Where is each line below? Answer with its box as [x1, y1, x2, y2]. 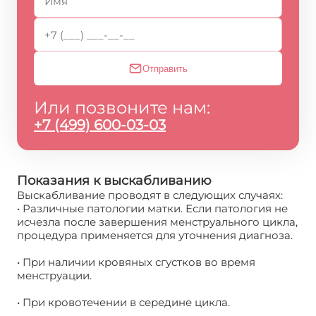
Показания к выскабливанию [17, 172, 212, 188]
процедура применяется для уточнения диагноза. [17, 228, 293, 242]
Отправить [142, 63, 188, 74]
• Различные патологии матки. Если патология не [17, 201, 288, 215]
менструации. [17, 268, 92, 282]
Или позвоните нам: [34, 97, 210, 118]
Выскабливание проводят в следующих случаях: [17, 188, 283, 202]
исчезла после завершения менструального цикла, [17, 214, 298, 229]
